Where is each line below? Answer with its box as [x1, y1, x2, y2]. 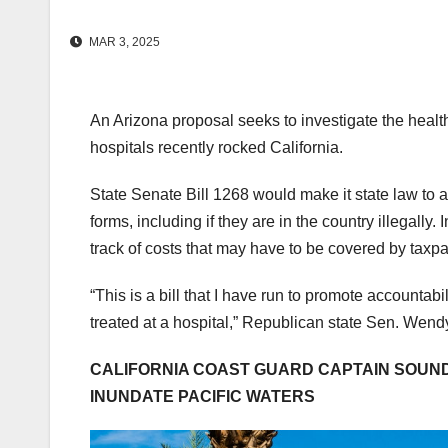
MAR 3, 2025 [86, 34, 160, 49]
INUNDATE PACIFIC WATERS [90, 387, 315, 405]
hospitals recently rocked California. [90, 138, 343, 156]
